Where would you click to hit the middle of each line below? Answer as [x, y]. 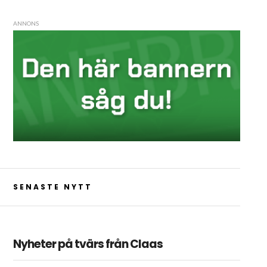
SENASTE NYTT [52, 187]
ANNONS [26, 23]
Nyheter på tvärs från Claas [88, 244]
